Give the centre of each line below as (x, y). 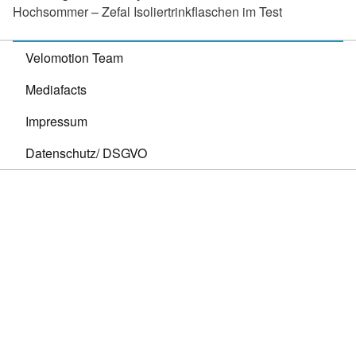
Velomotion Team (74, 57)
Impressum (56, 121)
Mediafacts (56, 89)
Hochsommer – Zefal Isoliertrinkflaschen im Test (147, 11)
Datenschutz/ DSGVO (86, 153)
